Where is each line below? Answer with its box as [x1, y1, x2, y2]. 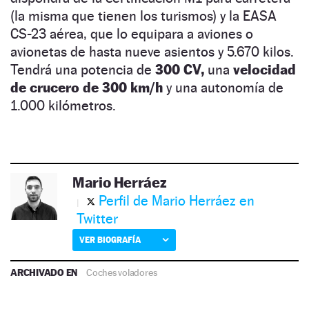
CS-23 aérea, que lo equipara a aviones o [10, 26, 253, 43]
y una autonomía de [163, 79, 283, 97]
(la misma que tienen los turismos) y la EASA [10, 8, 277, 25]
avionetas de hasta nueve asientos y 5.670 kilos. [10, 43, 294, 61]
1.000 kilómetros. [10, 97, 116, 114]
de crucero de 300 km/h [10, 79, 163, 97]
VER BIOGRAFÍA [79, 235, 141, 246]
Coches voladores [86, 267, 157, 279]
